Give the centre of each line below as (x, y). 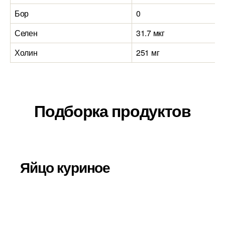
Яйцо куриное (65, 167)
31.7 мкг (150, 33)
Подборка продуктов (113, 110)
